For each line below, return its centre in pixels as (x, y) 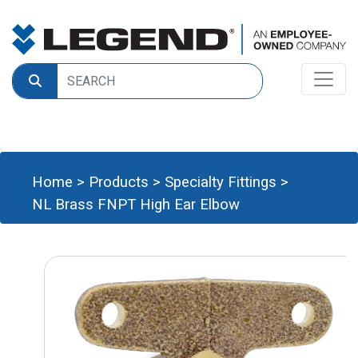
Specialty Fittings (221, 182)
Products (119, 182)
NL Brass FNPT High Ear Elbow (136, 205)
